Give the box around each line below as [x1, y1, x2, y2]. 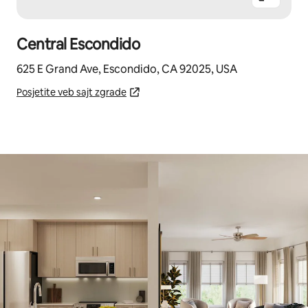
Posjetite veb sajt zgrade [16, 86, 126, 98]
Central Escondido [16, 34, 140, 54]
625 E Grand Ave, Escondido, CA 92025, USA [16, 62, 237, 76]
